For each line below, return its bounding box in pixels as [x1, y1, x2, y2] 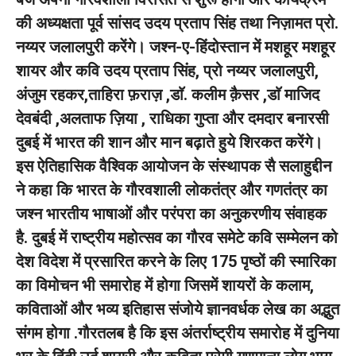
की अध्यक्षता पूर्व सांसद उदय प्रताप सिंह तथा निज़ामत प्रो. [16, 14, 339, 33]
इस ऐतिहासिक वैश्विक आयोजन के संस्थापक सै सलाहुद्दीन [16, 157, 331, 176]
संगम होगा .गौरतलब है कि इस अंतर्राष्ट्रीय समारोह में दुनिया [16, 323, 339, 342]
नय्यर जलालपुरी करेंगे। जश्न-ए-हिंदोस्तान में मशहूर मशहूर [16, 37, 335, 56]
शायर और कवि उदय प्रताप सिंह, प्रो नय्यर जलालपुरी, [16, 61, 319, 80]
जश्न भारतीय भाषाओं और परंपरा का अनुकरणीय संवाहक [16, 204, 327, 223]
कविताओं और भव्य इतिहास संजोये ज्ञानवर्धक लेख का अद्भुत [16, 300, 339, 319]
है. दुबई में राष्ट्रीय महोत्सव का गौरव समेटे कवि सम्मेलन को [16, 228, 338, 247]
